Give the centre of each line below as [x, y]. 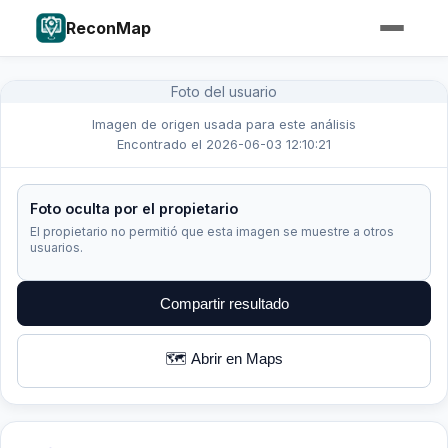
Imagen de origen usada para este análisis [224, 124]
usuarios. [56, 247]
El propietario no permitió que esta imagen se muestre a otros [212, 231]
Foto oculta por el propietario [134, 208]
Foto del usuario [224, 91]
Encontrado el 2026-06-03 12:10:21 [224, 144]
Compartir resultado [224, 303]
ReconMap [108, 27]
